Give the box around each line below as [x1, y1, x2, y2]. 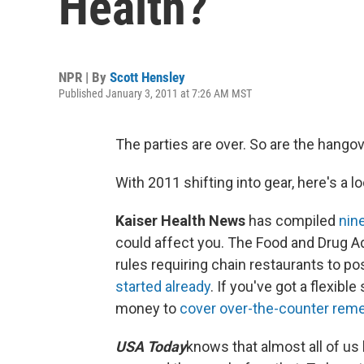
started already [115, 278, 210, 295]
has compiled [245, 212, 339, 229]
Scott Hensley [110, 69, 185, 85]
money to [115, 300, 180, 317]
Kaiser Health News [115, 212, 245, 229]
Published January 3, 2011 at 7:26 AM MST [58, 87, 252, 100]
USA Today [115, 338, 186, 355]
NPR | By [58, 69, 110, 85]
